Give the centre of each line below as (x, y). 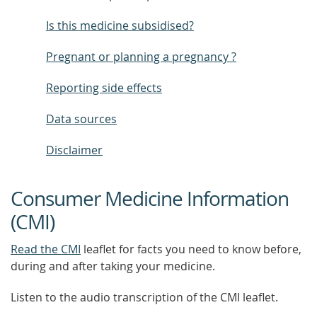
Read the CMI (46, 249)
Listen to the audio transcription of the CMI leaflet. (144, 297)
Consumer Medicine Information (150, 198)
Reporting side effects (104, 88)
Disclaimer (74, 150)
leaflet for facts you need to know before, (191, 249)
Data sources (81, 119)
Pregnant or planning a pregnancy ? (141, 57)
